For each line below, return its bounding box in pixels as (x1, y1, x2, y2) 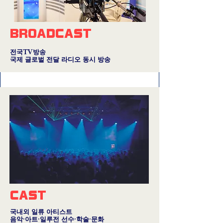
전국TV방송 (10, 49, 46, 56)
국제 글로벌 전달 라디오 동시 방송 (10, 56, 111, 63)
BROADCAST (10, 28, 92, 39)
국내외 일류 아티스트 (10, 209, 72, 216)
